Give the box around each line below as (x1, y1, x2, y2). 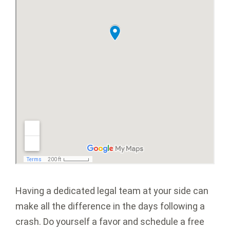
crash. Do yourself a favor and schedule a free (15, 216, 204, 227)
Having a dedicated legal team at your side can (15, 185, 208, 197)
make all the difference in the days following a (15, 201, 205, 212)
